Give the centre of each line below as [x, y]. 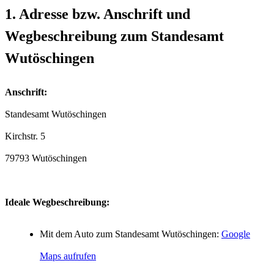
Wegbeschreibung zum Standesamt [114, 36]
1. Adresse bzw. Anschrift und [98, 14]
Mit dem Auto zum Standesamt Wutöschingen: [131, 234]
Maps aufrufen [68, 256]
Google [236, 234]
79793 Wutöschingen [46, 158]
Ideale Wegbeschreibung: [57, 202]
